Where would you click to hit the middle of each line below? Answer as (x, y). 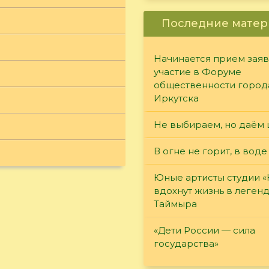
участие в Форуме (198, 71)
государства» (186, 243)
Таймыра (175, 204)
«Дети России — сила (204, 230)
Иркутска (176, 98)
